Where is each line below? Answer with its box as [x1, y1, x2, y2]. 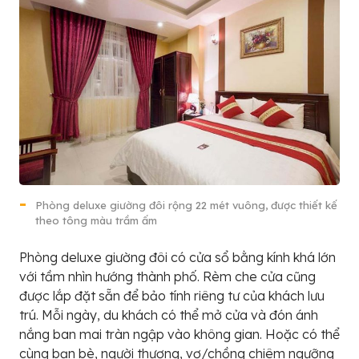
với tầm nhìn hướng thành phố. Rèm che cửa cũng [19, 268, 316, 285]
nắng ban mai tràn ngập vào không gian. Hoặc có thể [19, 326, 340, 343]
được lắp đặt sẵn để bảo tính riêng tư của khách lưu [19, 288, 325, 305]
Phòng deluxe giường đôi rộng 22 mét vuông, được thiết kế [35, 199, 337, 212]
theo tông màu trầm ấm [35, 214, 157, 228]
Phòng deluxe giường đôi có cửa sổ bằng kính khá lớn [19, 249, 336, 266]
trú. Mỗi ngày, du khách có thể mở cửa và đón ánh [19, 307, 318, 324]
